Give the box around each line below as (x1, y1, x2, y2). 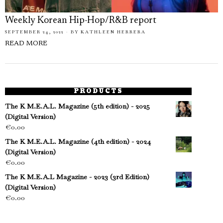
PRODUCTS (74, 86, 123, 97)
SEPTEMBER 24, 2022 (5, 29, 64, 35)
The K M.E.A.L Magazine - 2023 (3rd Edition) (5, 172, 149, 181)
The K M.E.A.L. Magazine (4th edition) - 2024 (5, 137, 151, 146)
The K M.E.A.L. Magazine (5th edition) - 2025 (5, 102, 150, 111)
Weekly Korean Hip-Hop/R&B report (5, 16, 156, 25)
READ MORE (5, 40, 47, 47)
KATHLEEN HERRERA (81, 29, 146, 35)
